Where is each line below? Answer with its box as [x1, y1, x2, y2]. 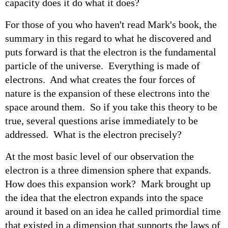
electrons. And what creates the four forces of [5, 73, 195, 85]
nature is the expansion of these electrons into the [5, 87, 210, 99]
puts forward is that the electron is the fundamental [5, 46, 216, 58]
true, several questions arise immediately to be [5, 115, 198, 126]
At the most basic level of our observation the [5, 150, 194, 162]
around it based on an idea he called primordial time [5, 205, 221, 217]
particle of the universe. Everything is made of [5, 60, 200, 71]
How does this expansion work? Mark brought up [5, 178, 211, 189]
